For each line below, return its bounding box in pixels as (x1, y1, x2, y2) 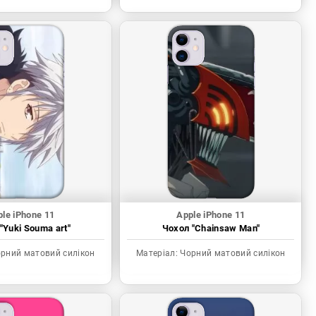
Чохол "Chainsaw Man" (162, 223, 260, 234)
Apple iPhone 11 (176, 209, 245, 221)
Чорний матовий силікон (178, 248, 286, 259)
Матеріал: (136, 248, 178, 259)
